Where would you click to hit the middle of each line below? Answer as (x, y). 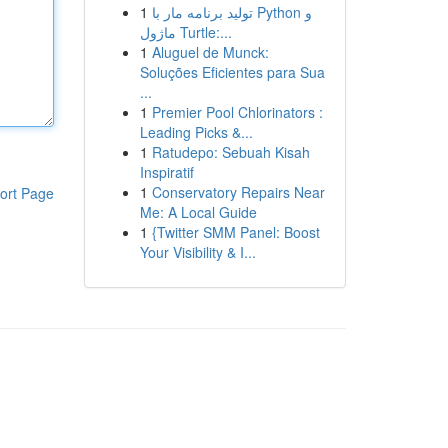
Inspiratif (166, 172)
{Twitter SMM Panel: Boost (235, 232)
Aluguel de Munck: (210, 52)
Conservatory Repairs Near (238, 192)
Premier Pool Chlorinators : (237, 112)
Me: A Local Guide (198, 212)
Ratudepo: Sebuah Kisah (230, 152)
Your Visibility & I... (197, 252)
